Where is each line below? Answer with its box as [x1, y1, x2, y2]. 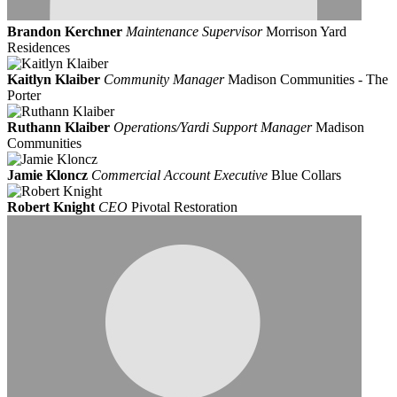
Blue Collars [271, 167, 341, 183]
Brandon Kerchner [7, 24, 122, 40]
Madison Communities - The [228, 72, 388, 88]
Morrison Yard [266, 24, 346, 40]
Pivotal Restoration [131, 199, 237, 215]
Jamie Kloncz [7, 167, 88, 183]
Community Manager [104, 72, 224, 88]
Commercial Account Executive [91, 167, 271, 183]
